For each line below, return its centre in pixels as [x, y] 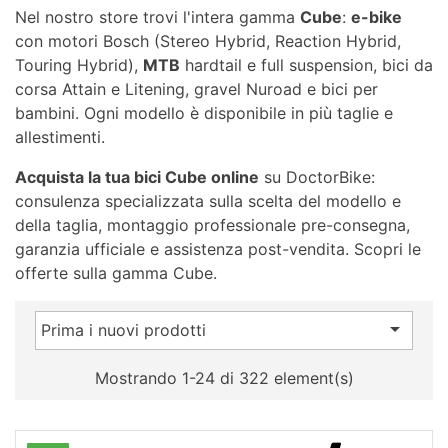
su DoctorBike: [317, 177]
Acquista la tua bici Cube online [137, 177]
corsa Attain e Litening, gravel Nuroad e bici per [196, 89]
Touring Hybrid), [79, 65]
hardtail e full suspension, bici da [306, 65]
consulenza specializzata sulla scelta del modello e [208, 201]
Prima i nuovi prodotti [123, 330]
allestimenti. [60, 137]
